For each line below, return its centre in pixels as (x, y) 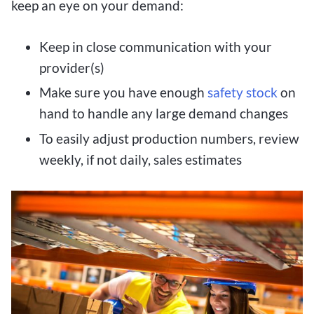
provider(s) (72, 67)
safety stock (243, 93)
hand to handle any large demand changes (164, 114)
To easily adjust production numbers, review (169, 139)
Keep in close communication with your (156, 46)
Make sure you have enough (123, 93)
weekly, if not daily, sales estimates (141, 160)
